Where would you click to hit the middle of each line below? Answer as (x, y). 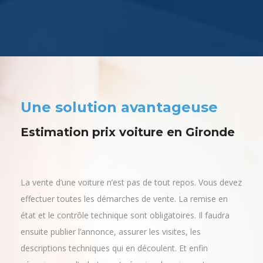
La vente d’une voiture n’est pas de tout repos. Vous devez (131, 183)
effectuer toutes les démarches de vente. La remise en (124, 199)
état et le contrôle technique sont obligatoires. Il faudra (125, 215)
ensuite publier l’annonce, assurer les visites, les (111, 232)
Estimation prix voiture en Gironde (128, 132)
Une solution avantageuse (119, 107)
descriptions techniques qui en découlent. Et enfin (114, 248)
